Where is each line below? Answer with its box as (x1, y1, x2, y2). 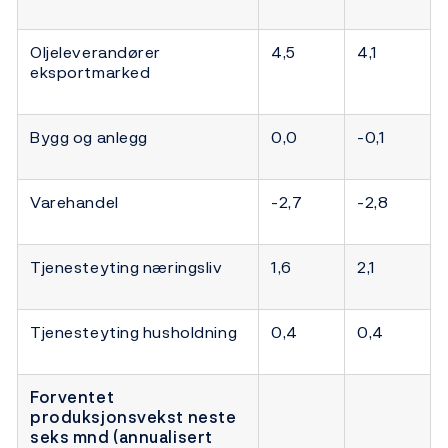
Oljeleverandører (30, 39, 161, 64)
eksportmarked (30, 59, 151, 84)
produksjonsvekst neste (30, 404, 237, 429)
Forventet (30, 384, 115, 409)
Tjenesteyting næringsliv (30, 254, 223, 279)
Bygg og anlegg (30, 124, 148, 149)
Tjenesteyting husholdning (30, 319, 238, 344)
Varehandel (30, 189, 119, 214)
